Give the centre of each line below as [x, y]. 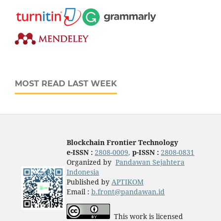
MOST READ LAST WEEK [66, 84]
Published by [89, 182]
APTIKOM [127, 182]
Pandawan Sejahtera [150, 162]
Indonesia [83, 172]
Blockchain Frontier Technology [122, 143]
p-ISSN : [144, 152]
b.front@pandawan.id [128, 192]
